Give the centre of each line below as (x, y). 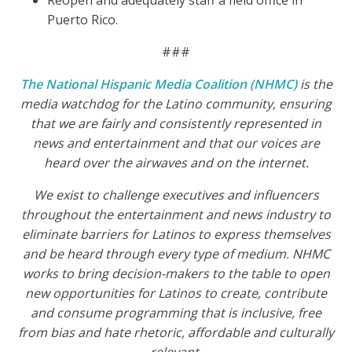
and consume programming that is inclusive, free (176, 313)
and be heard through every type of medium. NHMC (176, 254)
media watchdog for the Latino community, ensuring (176, 104)
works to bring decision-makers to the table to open (176, 274)
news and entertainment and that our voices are (176, 143)
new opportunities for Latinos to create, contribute (176, 293)
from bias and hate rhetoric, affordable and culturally (176, 333)
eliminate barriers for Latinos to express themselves (176, 235)
